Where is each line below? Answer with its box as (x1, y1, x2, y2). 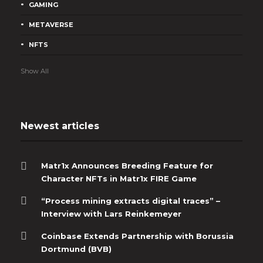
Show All (21, 66, 49, 75)
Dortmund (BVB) (41, 244, 112, 254)
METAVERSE (29, 21, 73, 29)
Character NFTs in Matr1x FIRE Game (41, 173, 197, 183)
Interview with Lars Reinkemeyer (41, 208, 181, 218)
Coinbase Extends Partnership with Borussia (41, 231, 234, 241)
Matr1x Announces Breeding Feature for (41, 160, 213, 170)
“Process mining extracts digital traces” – (41, 195, 220, 205)
